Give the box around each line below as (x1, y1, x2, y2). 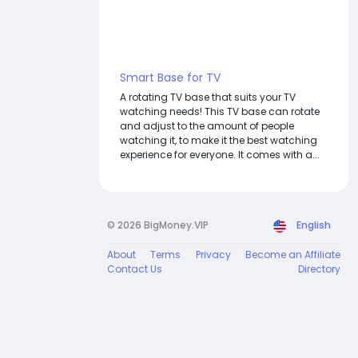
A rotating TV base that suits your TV (120, 89, 296, 104)
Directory (298, 261, 340, 276)
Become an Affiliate (245, 247, 340, 261)
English (296, 217, 331, 232)
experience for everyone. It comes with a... (120, 147, 320, 161)
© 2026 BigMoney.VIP (107, 217, 209, 232)
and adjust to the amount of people (120, 118, 294, 133)
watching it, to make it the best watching (120, 133, 317, 147)
